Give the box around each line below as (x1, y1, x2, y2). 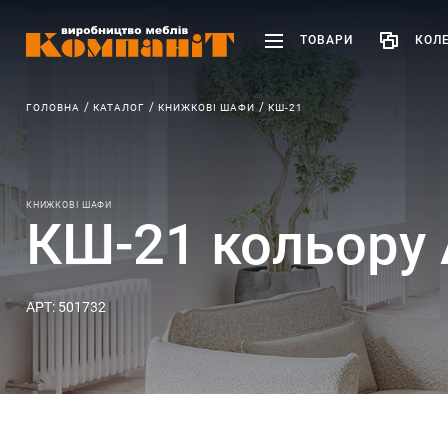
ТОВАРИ (299, 33, 353, 48)
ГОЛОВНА (25, 101, 80, 113)
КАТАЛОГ (92, 101, 145, 113)
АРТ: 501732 (25, 299, 106, 316)
